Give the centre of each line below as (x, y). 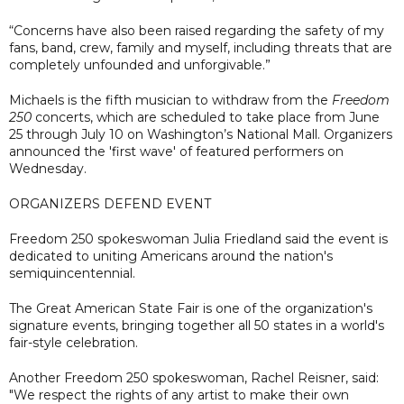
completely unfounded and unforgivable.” (140, 64)
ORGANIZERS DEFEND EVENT (110, 203)
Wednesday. (48, 168)
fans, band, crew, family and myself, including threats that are (201, 47)
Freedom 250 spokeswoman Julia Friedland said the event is (198, 239)
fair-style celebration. (73, 342)
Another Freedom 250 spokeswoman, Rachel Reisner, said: (194, 377)
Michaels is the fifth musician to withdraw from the (170, 100)
